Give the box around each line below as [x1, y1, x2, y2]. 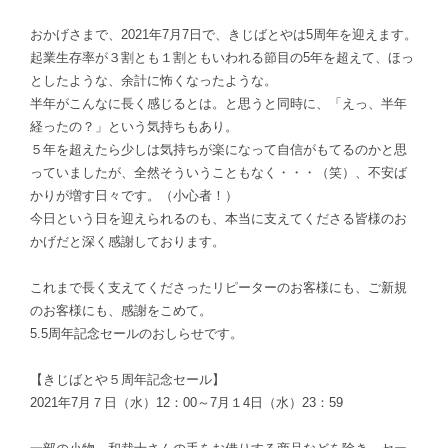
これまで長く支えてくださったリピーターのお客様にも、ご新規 [30, 280, 407, 295]
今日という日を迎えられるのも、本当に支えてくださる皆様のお [30, 211, 407, 226]
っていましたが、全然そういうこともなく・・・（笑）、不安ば [30, 165, 407, 180]
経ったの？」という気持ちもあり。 [30, 119, 238, 134]
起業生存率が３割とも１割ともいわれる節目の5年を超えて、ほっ [30, 50, 414, 65]
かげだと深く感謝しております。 [30, 234, 225, 249]
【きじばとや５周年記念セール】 [30, 372, 225, 387]
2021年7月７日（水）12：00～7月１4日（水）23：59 [30, 395, 343, 410]
